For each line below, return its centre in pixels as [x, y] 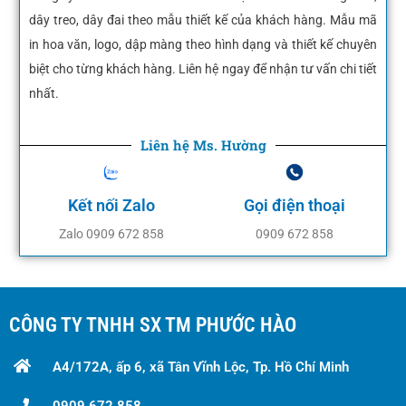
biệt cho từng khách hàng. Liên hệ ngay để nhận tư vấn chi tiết [203, 68]
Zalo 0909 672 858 [112, 233]
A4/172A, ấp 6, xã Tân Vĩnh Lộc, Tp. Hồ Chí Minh [200, 367]
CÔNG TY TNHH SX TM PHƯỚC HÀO [153, 324]
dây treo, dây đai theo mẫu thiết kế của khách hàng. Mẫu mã [203, 19]
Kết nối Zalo [112, 205]
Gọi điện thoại [294, 205]
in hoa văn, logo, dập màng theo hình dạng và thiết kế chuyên [203, 44]
